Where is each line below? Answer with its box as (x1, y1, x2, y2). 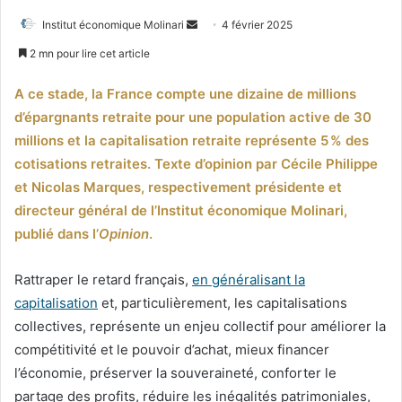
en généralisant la (192, 270, 305, 288)
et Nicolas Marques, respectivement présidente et (14, 178, 342, 196)
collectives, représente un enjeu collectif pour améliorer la (14, 317, 386, 335)
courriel (197, 59, 234, 74)
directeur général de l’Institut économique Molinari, (14, 201, 347, 219)
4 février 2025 (222, 17, 293, 31)
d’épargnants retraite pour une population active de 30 (14, 108, 371, 126)
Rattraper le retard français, (14, 270, 192, 288)
